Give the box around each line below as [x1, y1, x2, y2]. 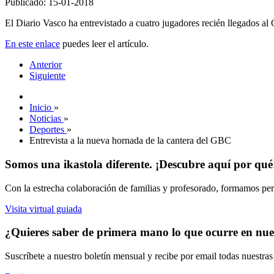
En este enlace [5, 39, 60, 50]
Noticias [29, 113, 61, 124]
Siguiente [29, 70, 65, 81]
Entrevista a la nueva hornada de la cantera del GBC [29, 135, 231, 146]
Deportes [29, 124, 64, 135]
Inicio [29, 102, 51, 113]
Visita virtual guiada [5, 203, 82, 214]
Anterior [29, 59, 62, 70]
